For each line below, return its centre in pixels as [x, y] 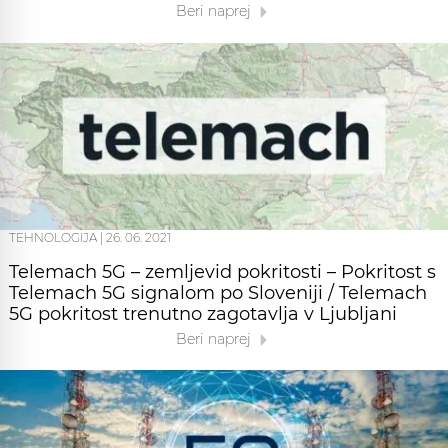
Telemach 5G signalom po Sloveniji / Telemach [218, 292]
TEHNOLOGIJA [53, 237]
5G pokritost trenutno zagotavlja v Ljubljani [203, 313]
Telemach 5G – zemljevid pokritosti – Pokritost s [222, 271]
